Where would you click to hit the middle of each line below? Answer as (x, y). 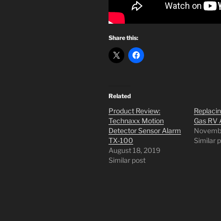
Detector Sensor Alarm (145, 131)
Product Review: (134, 111)
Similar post (127, 160)
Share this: (123, 38)
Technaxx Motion (136, 121)
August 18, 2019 (134, 150)
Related (120, 96)
